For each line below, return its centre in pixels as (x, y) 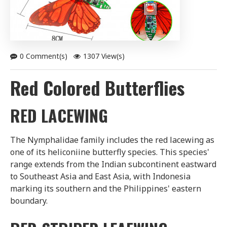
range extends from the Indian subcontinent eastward (113, 164)
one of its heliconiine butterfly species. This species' (110, 152)
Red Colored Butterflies (97, 87)
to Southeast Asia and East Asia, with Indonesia (100, 176)
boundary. (29, 200)
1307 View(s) (104, 56)
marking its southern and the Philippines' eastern (106, 188)
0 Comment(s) (44, 56)
